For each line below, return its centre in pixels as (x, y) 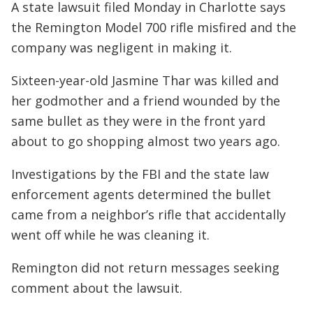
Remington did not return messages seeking (145, 268)
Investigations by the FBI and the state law (140, 174)
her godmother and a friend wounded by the (146, 101)
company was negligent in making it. (122, 48)
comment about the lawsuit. (97, 288)
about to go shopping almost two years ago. (146, 141)
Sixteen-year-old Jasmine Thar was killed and (145, 80)
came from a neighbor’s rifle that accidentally (148, 214)
